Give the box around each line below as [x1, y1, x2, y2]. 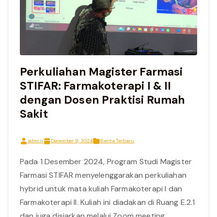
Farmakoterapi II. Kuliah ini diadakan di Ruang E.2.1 [20, 197, 195, 207]
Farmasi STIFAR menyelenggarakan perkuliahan [20, 170, 186, 180]
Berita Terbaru [100, 138, 135, 144]
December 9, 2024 [50, 138, 93, 144]
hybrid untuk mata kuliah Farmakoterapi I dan [20, 184, 183, 194]
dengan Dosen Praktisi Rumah [20, 93, 186, 107]
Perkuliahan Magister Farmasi [20, 64, 183, 79]
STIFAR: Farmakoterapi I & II [20, 78, 171, 93]
